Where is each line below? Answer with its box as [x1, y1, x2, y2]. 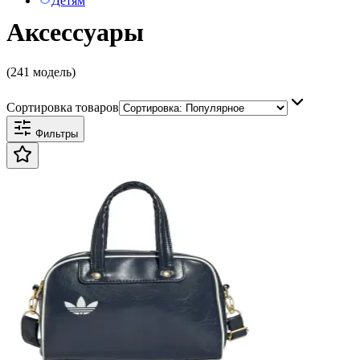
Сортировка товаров [6, 100, 119, 114]
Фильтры [32, 127, 78, 140]
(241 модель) [6, 64, 76, 79]
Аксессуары [6, 18, 144, 47]
